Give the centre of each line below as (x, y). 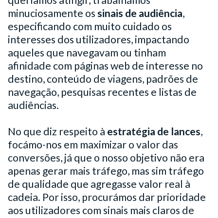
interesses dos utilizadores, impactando (99, 39)
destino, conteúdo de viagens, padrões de (103, 79)
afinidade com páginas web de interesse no (105, 65)
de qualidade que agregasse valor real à (99, 184)
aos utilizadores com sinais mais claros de (101, 210)
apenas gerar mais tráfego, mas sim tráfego (106, 171)
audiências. (33, 105)
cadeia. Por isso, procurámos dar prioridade (107, 197)
